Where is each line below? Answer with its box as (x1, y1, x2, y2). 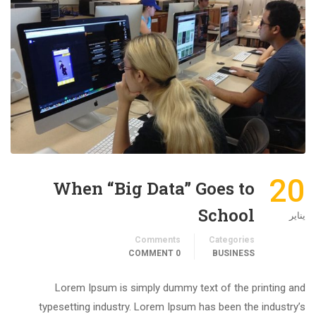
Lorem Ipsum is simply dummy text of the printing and (55, 281, 305, 295)
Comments (135, 235, 181, 245)
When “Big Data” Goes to (53, 177, 255, 200)
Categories (209, 235, 255, 245)
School (198, 204, 255, 227)
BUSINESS (212, 248, 255, 259)
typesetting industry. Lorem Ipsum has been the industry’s (39, 300, 305, 314)
